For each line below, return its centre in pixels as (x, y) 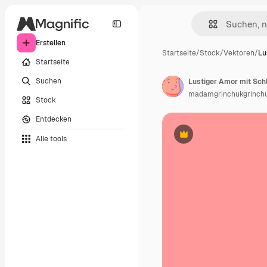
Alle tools (51, 139)
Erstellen (51, 43)
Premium (198, 139)
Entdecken (54, 119)
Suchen (49, 81)
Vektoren (239, 53)
